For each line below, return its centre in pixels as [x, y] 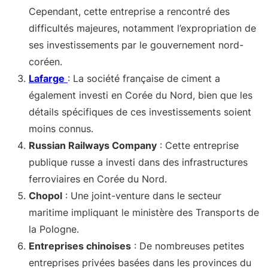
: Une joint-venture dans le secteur [142, 195]
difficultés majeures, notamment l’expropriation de [142, 28]
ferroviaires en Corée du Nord [97, 179]
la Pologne [53, 229]
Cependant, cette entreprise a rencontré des [129, 11]
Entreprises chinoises [80, 246]
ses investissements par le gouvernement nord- [136, 45]
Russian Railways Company [93, 145]
